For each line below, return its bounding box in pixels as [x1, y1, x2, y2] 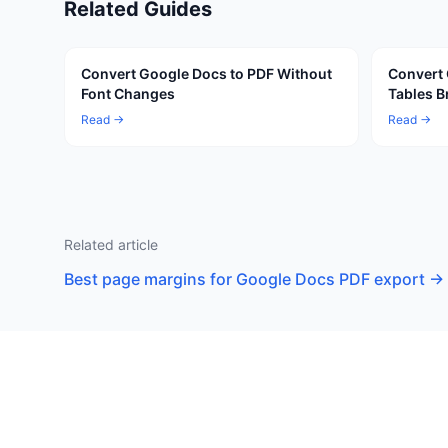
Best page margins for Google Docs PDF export [64, 269, 425, 289]
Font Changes [81, 85, 175, 102]
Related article [64, 236, 158, 253]
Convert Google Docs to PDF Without [81, 65, 332, 82]
